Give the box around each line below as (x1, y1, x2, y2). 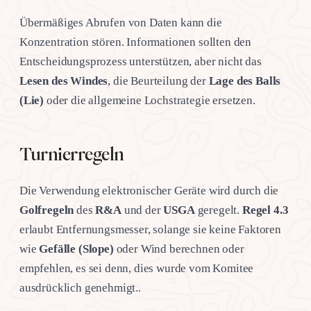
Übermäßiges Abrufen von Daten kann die (19, 16, 222, 30)
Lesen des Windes (19, 74, 108, 88)
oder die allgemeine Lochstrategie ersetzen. (44, 94, 255, 108)
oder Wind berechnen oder (113, 242, 244, 256)
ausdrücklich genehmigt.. (19, 281, 141, 295)
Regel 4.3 (242, 203, 289, 217)
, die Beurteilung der (108, 74, 209, 88)
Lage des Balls (208, 74, 281, 88)
